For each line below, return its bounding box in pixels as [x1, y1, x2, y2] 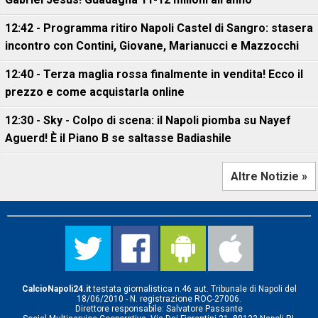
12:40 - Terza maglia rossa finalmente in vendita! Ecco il [5, 67, 303, 81]
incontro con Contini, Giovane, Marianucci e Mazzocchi [5, 39, 299, 53]
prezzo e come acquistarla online [5, 85, 185, 99]
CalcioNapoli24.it [21, 284, 91, 294]
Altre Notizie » [231, 170, 307, 183]
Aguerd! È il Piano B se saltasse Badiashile [5, 131, 231, 145]
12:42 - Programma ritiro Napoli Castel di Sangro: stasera [5, 21, 313, 35]
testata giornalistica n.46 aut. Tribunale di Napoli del [90, 284, 297, 294]
